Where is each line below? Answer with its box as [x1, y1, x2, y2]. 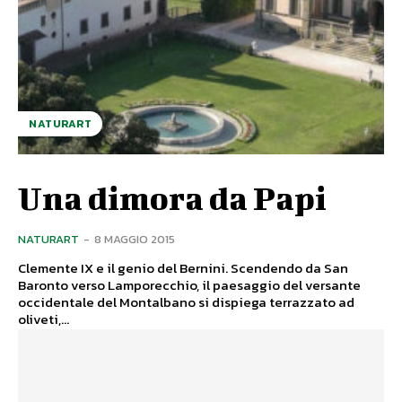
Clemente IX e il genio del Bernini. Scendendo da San [18, 257, 231, 278]
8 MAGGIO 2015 [94, 230, 175, 248]
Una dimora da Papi [18, 178, 327, 216]
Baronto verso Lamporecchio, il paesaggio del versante [18, 274, 361, 295]
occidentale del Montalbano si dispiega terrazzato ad [18, 291, 354, 312]
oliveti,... [18, 308, 69, 329]
